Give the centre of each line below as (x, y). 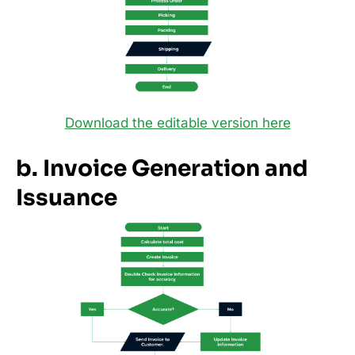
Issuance (67, 198)
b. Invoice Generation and (162, 168)
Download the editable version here (177, 123)
